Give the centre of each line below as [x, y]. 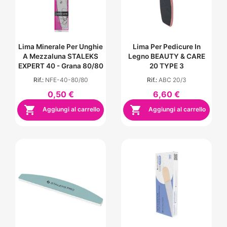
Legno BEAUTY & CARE [166, 56]
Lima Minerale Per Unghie [61, 46]
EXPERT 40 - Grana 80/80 [61, 66]
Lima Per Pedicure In [166, 46]
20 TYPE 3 [166, 66]
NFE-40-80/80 [66, 80]
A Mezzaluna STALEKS [61, 56]
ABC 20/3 [172, 80]
